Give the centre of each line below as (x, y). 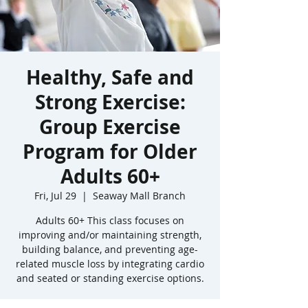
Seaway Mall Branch (139, 196)
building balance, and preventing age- (110, 249)
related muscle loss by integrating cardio (110, 264)
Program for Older (110, 152)
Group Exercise (110, 127)
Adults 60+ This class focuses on (110, 220)
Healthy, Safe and (110, 77)
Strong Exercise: (110, 102)
